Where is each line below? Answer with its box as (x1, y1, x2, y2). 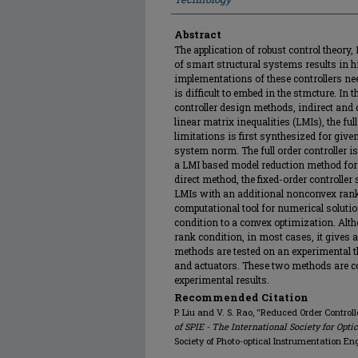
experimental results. (174, 273, 269, 286)
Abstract (174, 27, 221, 42)
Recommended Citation (174, 290, 308, 304)
